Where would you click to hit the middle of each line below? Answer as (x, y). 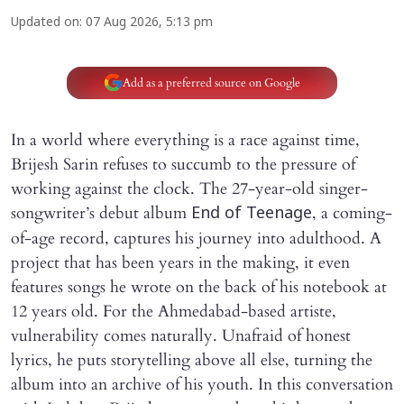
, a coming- (352, 214)
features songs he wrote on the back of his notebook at (199, 288)
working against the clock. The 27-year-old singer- (189, 189)
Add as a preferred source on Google (211, 83)
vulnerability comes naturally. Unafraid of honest (181, 336)
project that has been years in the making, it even (180, 263)
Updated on (45, 23)
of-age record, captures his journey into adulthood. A (196, 239)
